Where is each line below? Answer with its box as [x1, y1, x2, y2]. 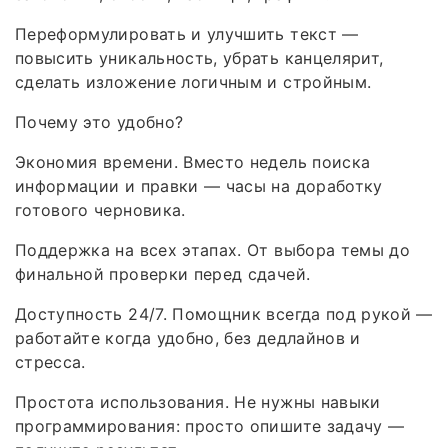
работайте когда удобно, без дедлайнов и [15, 328, 361, 349]
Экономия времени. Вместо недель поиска [15, 152, 371, 173]
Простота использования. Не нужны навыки [15, 392, 381, 413]
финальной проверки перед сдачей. [15, 264, 311, 285]
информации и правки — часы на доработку [15, 176, 383, 197]
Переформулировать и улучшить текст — [15, 24, 359, 45]
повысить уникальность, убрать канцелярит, [15, 48, 384, 69]
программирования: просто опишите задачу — [15, 416, 405, 437]
